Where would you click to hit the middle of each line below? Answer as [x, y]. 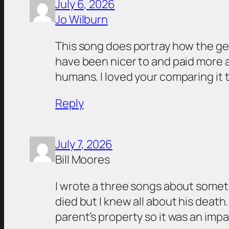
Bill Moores [83, 160]
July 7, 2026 [84, 144]
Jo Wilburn [82, 20]
